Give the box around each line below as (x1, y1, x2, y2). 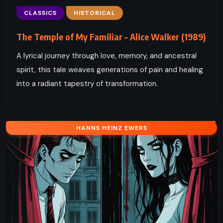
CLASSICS (24, 8, 57, 17)
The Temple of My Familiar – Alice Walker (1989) (16, 30, 206, 42)
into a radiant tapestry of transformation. (16, 78, 158, 89)
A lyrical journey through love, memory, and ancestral (16, 50, 197, 61)
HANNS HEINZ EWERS (76, 123, 147, 132)
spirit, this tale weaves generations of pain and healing (16, 64, 203, 75)
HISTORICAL (74, 8, 115, 17)
